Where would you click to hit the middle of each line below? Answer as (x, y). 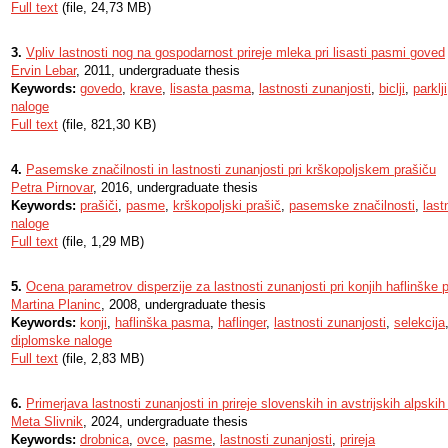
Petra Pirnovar (52, 187)
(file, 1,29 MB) (101, 241)
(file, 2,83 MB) (101, 358)
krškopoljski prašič (227, 205)
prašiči (99, 205)
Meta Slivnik (47, 421)
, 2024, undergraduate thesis (165, 421)
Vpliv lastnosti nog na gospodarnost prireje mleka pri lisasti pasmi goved (235, 52)
